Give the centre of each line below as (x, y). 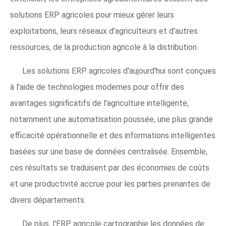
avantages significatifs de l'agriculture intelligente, (99, 103)
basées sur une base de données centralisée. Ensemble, (109, 152)
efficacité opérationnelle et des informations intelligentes (113, 135)
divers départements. (48, 200)
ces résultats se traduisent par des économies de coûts (110, 168)
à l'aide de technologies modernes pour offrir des (97, 87)
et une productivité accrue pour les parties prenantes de (110, 184)
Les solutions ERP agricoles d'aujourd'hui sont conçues (119, 71)
